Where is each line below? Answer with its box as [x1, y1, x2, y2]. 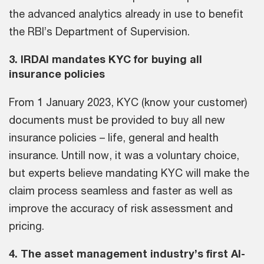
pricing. [9, 219, 44, 232]
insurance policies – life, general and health [9, 130, 219, 144]
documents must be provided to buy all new [9, 113, 225, 126]
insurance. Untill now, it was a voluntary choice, [9, 148, 239, 161]
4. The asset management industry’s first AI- [9, 246, 245, 260]
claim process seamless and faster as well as [9, 183, 233, 197]
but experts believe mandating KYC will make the [9, 166, 249, 179]
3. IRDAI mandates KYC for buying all [9, 52, 202, 65]
